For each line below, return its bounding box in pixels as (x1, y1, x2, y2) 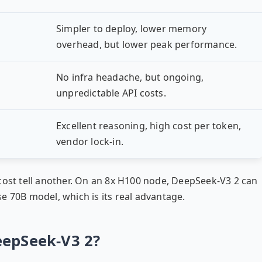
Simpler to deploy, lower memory (56, 22, 207, 35)
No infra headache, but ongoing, (56, 71, 204, 84)
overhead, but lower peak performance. (56, 38, 237, 51)
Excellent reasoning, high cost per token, (56, 119, 242, 132)
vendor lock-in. (56, 135, 123, 148)
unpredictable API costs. (56, 87, 166, 99)
